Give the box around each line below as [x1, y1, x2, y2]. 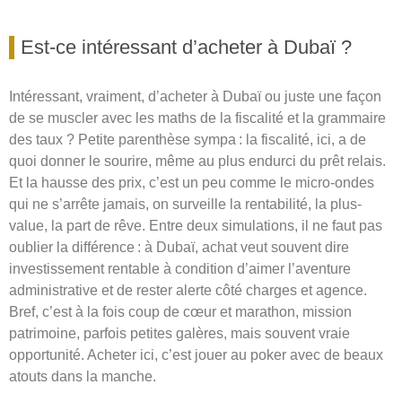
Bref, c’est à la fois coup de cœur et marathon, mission [9, 304, 352, 320]
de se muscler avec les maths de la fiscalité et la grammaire [9, 110, 386, 127]
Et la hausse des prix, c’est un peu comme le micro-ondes [9, 175, 374, 191]
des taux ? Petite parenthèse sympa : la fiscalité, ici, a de [9, 132, 366, 148]
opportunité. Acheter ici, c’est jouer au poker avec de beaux [9, 347, 383, 363]
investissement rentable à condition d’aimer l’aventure [9, 261, 351, 277]
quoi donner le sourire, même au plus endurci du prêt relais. [9, 153, 386, 170]
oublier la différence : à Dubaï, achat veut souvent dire [9, 240, 349, 256]
